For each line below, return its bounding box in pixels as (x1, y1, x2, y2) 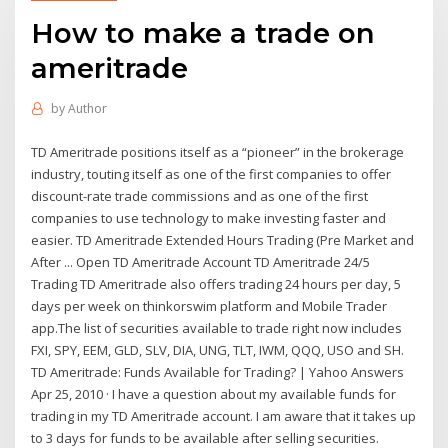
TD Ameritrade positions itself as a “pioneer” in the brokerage (31, 142, 405, 161)
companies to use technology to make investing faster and (31, 208, 387, 227)
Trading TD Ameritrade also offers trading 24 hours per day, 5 (31, 274, 402, 293)
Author (67, 100, 107, 118)
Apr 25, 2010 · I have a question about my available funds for (31, 384, 397, 403)
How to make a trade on (31, 15, 376, 50)
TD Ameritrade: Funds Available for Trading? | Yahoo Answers (31, 362, 405, 381)
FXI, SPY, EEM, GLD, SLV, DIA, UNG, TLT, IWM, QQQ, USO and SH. (31, 340, 405, 359)
